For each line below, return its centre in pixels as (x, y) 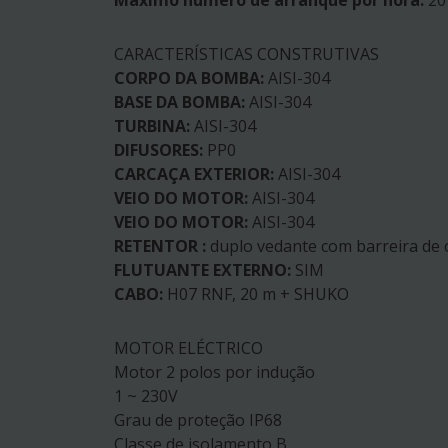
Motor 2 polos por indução (214, 372)
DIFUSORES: (158, 150)
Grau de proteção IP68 (198, 420)
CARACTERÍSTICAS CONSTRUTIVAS (246, 54)
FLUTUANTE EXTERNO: (202, 270)
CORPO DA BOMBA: (189, 78)
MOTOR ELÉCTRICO (188, 348)
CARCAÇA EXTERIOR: (194, 174)
